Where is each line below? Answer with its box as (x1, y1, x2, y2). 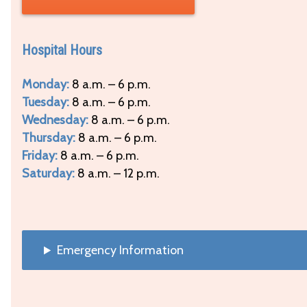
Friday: (22, 148, 58, 164)
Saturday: (22, 166, 75, 182)
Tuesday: (22, 95, 69, 110)
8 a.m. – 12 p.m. (75, 166, 160, 182)
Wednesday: (22, 112, 88, 128)
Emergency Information (57, 243, 184, 258)
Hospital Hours (22, 42, 102, 59)
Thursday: (22, 130, 75, 146)
